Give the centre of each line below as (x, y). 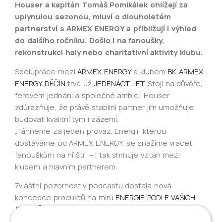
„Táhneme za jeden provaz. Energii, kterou (90, 131)
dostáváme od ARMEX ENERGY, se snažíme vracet (104, 143)
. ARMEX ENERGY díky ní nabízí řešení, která (127, 210)
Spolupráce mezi (46, 71)
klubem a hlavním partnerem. (66, 166)
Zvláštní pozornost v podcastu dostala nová (93, 186)
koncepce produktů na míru (65, 198)
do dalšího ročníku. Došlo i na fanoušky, (90, 41)
